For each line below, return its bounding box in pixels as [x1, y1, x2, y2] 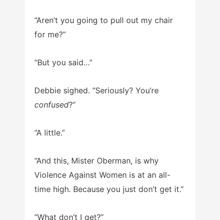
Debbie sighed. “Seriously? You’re [34, 85, 159, 95]
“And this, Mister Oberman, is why [34, 155, 159, 165]
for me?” [34, 29, 66, 39]
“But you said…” [34, 57, 92, 67]
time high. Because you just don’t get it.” [34, 184, 184, 194]
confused [34, 99, 69, 110]
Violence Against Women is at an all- [34, 169, 170, 180]
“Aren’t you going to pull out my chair [34, 15, 173, 25]
